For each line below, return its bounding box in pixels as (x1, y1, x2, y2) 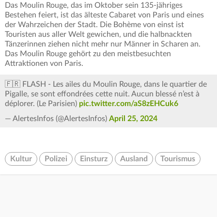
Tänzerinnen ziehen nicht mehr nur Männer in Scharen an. (5, 40, 201, 48)
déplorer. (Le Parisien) (5, 100, 79, 108)
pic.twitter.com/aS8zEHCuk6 (79, 100, 178, 108)
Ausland (120, 155, 148, 163)
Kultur (10, 155, 32, 163)
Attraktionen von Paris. (5, 60, 83, 68)
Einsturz (80, 155, 108, 163)
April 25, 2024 (109, 115, 157, 123)
